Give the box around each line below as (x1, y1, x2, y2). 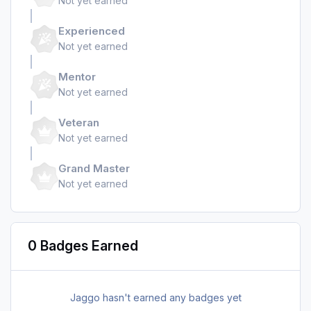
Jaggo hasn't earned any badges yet (69, 292, 242, 304)
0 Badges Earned (27, 237, 138, 255)
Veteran (58, 116, 99, 130)
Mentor (58, 70, 96, 84)
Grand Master (58, 162, 130, 176)
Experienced (58, 24, 125, 38)
